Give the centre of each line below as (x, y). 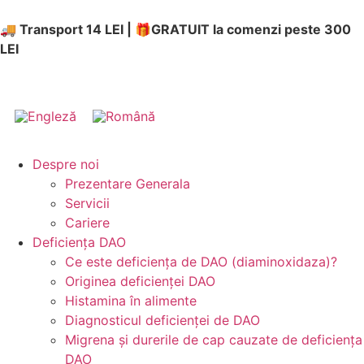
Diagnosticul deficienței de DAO (162, 321)
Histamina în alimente (131, 301)
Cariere (87, 223)
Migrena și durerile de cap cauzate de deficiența (214, 340)
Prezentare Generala (128, 184)
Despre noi (66, 165)
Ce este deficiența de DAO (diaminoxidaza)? (201, 262)
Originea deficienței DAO (140, 282)
